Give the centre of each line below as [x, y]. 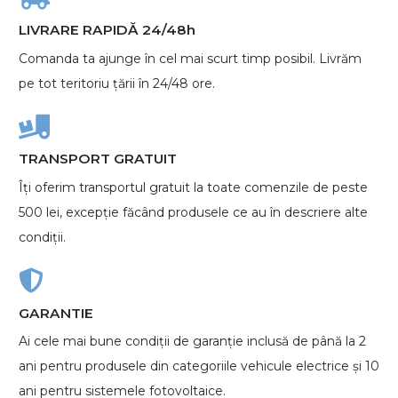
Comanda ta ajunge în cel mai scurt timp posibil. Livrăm [190, 58]
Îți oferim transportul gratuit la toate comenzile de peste [193, 187]
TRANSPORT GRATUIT [98, 159]
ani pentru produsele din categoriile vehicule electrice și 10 [199, 366]
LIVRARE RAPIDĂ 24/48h [107, 29]
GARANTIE [56, 313]
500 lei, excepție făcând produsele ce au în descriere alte [193, 212]
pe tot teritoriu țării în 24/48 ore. [117, 83]
